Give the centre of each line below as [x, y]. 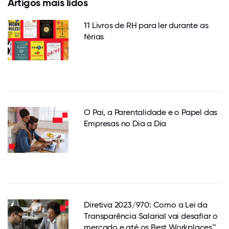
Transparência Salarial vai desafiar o [151, 216]
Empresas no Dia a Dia [125, 124]
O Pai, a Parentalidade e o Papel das [151, 112]
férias [94, 36]
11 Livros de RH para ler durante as [146, 25]
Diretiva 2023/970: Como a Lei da [146, 204]
